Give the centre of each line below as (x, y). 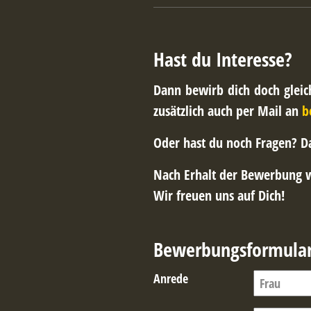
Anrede (170, 278)
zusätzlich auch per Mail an (227, 111)
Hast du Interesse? (222, 59)
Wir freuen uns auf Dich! (219, 195)
